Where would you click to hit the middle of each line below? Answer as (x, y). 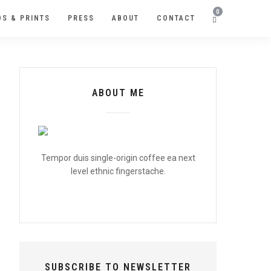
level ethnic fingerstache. (118, 171)
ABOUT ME (118, 93)
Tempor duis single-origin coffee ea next (118, 158)
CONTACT (176, 18)
